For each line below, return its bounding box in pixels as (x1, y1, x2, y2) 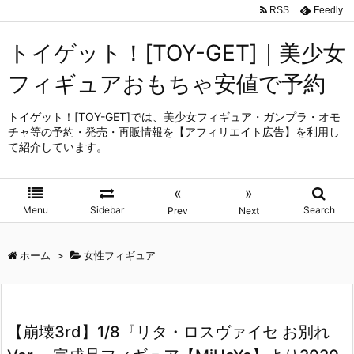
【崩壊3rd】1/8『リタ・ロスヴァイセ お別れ (7, 322, 330, 341)
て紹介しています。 (8, 140, 107, 153)
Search (303, 204, 335, 216)
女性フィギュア (84, 249, 156, 262)
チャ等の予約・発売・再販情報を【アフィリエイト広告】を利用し (8, 125, 340, 138)
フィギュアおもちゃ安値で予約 (8, 70, 326, 97)
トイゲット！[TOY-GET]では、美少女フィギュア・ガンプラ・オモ (8, 110, 341, 123)
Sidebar (89, 204, 124, 216)
